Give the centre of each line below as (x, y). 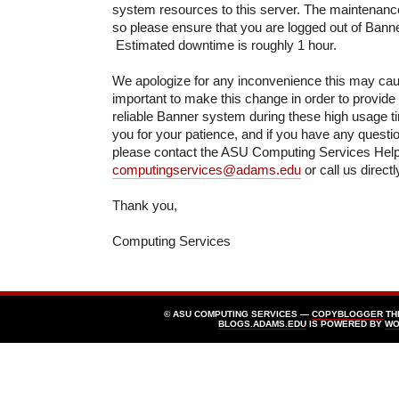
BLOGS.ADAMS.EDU (262, 323)
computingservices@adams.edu (207, 169)
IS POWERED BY (346, 323)
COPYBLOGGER (347, 313)
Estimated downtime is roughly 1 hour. (224, 45)
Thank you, (145, 205)
